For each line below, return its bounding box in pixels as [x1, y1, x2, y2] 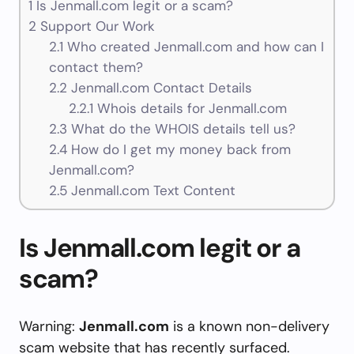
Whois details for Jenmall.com [93, 100, 288, 118]
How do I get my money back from [66, 141, 291, 159]
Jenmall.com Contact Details [66, 79, 252, 97]
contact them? [48, 58, 143, 77]
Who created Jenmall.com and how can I [62, 38, 324, 56]
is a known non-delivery [169, 317, 330, 336]
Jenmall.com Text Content [66, 182, 235, 200]
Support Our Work [36, 17, 155, 36]
